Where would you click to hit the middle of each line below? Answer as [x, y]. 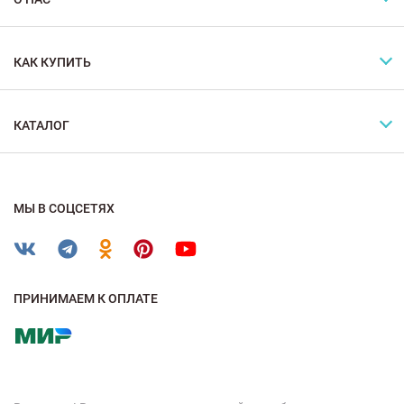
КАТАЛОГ [41, 125]
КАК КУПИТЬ [52, 62]
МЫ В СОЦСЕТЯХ [64, 208]
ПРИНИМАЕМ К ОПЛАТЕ [86, 298]
